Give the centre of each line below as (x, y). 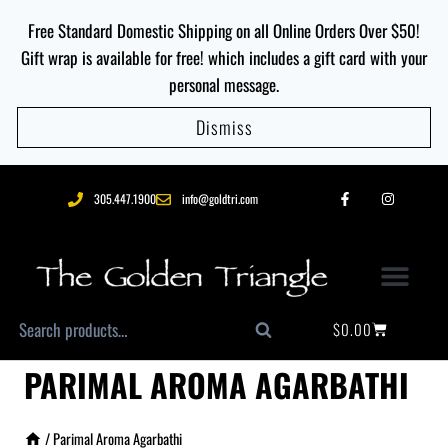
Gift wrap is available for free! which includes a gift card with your (224, 57)
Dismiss (224, 127)
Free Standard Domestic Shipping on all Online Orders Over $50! (224, 30)
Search (280, 335)
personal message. (224, 84)
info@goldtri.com (219, 199)
